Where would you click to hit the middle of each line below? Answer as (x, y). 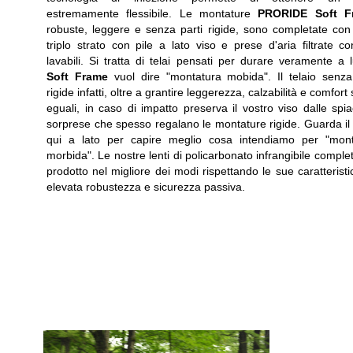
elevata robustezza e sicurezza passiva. (146, 187)
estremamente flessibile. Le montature (152, 13)
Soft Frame (77, 76)
